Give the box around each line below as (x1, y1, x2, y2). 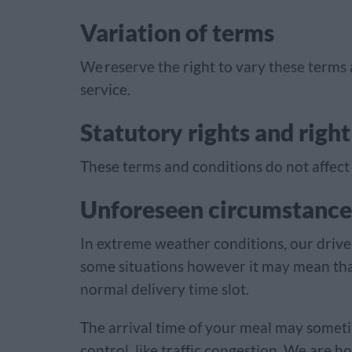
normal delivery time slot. (80, 280, 252, 298)
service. (80, 81, 140, 98)
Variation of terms (80, 18, 274, 46)
